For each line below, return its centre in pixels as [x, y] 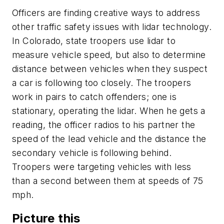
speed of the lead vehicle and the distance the [109, 138]
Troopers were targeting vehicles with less [102, 166]
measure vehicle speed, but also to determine [109, 54]
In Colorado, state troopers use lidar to [94, 40]
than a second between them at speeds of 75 [108, 180]
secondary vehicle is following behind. [92, 152]
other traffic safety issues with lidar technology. [112, 26]
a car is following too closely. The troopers [102, 82]
